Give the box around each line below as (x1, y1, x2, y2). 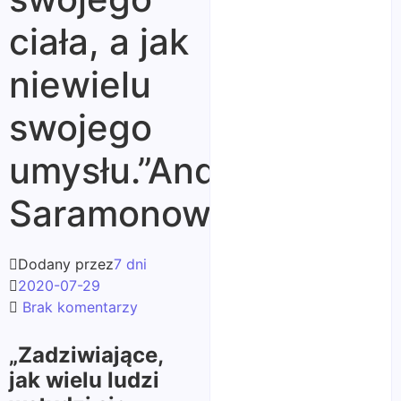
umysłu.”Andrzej (9, 148, 279, 192)
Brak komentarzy (18, 297, 138, 316)
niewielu (9, 62, 151, 107)
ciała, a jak (9, 19, 189, 64)
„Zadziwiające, (9, 341, 163, 368)
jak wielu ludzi (9, 366, 159, 393)
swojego (9, 105, 152, 149)
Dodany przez (18, 254, 114, 273)
